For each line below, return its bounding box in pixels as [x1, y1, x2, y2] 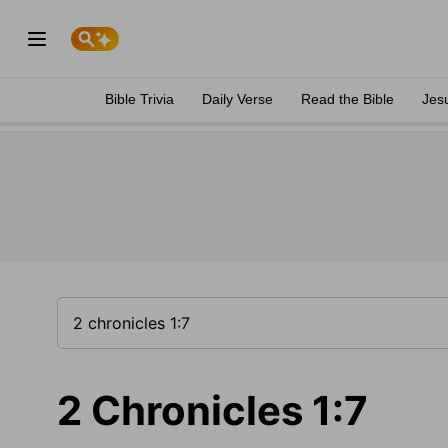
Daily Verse [202, 91, 273, 107]
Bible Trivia [105, 91, 174, 107]
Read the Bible [301, 91, 394, 107]
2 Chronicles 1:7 [57, 386, 368, 435]
